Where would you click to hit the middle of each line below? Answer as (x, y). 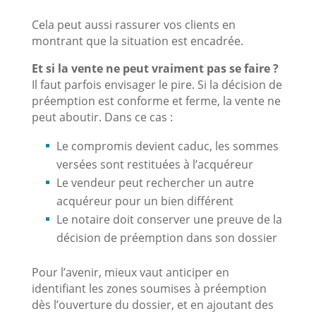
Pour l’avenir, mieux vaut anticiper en (130, 272)
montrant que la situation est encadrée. (137, 41)
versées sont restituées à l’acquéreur (154, 164)
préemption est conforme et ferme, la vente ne (156, 101)
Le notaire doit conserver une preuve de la (169, 219)
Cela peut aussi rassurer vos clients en (133, 24)
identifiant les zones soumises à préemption (149, 288)
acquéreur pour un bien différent (145, 201)
